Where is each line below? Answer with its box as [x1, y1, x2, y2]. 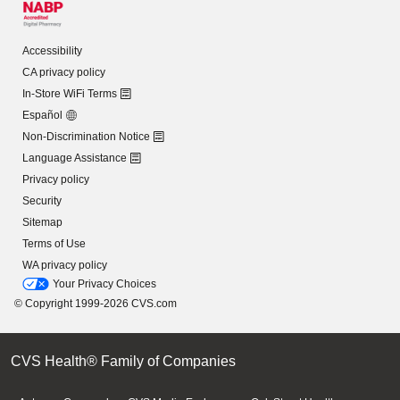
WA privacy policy [22, 259, 107, 271]
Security [22, 195, 62, 207]
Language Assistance [22, 152, 127, 164]
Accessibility [22, 45, 82, 57]
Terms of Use [22, 237, 86, 250]
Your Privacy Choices [53, 278, 156, 290]
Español [22, 109, 62, 121]
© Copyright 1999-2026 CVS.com [14, 297, 177, 310]
